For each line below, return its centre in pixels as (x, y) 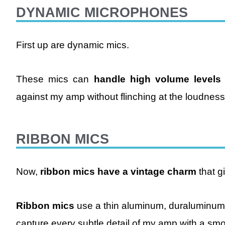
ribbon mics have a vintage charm (118, 172)
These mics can (55, 79)
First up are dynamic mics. (73, 45)
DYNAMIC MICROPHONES (102, 12)
